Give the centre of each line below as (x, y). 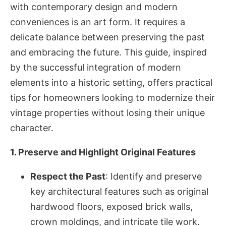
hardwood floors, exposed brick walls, (111, 207)
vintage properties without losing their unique (107, 113)
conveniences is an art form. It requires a (98, 22)
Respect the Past (68, 176)
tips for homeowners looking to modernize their (112, 98)
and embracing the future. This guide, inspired (108, 52)
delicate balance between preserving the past (107, 37)
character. (32, 128)
